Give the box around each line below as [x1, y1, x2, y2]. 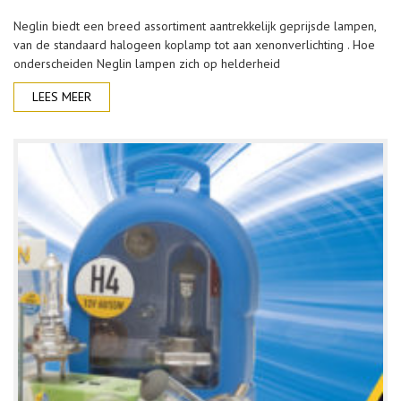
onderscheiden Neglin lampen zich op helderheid [13, 55, 280, 72]
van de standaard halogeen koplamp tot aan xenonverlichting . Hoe [13, 37, 375, 53]
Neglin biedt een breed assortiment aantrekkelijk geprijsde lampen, [13, 18, 376, 34]
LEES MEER [32, 89, 91, 105]
